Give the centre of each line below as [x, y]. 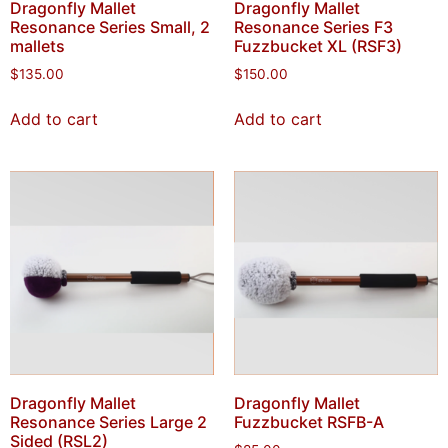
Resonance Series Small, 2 [110, 27]
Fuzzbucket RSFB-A [309, 422]
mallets [37, 46]
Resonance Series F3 [313, 27]
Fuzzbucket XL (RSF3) [318, 46]
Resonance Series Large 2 [108, 422]
